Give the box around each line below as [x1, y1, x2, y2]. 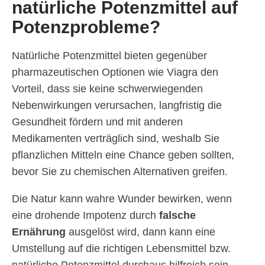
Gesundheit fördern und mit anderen [12, 116, 183, 128]
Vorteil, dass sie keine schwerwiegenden [12, 83, 203, 95]
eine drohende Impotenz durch [12, 209, 159, 222]
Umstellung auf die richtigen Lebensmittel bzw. [12, 243, 231, 255]
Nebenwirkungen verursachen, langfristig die [12, 99, 222, 112]
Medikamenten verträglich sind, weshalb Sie [12, 132, 219, 145]
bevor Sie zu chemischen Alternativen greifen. [12, 166, 228, 178]
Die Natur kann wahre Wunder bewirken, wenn [12, 193, 232, 205]
